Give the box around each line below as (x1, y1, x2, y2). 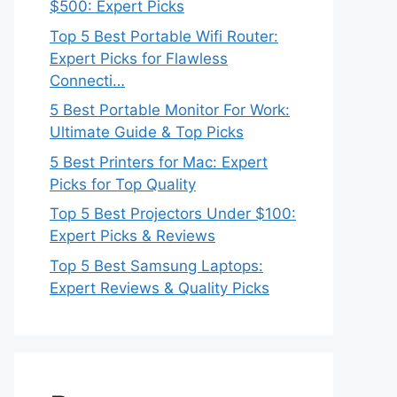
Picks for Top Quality (50, 175, 196, 193)
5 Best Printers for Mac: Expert (50, 152, 268, 171)
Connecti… (50, 71, 125, 90)
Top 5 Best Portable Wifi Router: (50, 27, 278, 45)
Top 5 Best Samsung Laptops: (50, 256, 263, 275)
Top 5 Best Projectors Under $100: (50, 205, 296, 222)
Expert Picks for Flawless (50, 49, 228, 67)
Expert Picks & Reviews (50, 227, 215, 245)
